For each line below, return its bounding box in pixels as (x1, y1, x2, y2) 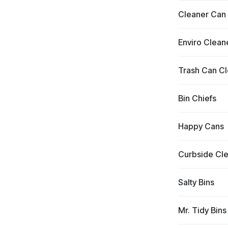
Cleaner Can (178, 9, 226, 19)
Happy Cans (178, 121, 224, 131)
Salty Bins (178, 177, 214, 187)
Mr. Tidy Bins (178, 205, 226, 215)
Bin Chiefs (178, 93, 216, 103)
